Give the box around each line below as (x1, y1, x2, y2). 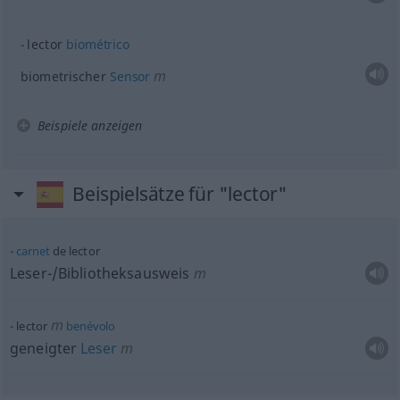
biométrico (66, 36, 129, 53)
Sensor (109, 68, 151, 85)
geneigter (9, 338, 81, 358)
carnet (16, 243, 50, 259)
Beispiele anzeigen (37, 117, 143, 134)
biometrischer (20, 68, 110, 85)
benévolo (63, 318, 116, 334)
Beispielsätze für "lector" (72, 181, 287, 206)
